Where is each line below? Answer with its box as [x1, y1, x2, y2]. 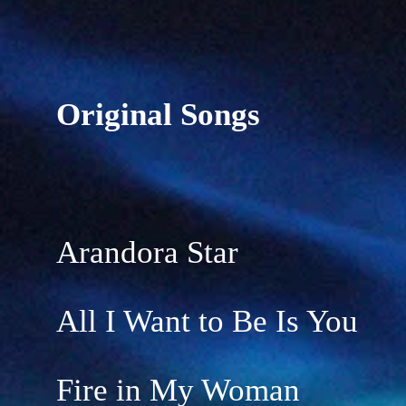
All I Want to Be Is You [56, 304, 358, 339]
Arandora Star [56, 235, 238, 270]
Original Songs [56, 97, 260, 132]
